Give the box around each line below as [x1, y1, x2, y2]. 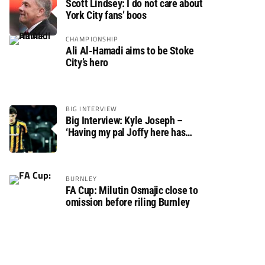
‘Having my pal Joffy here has [66, 126, 186, 138]
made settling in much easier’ [66, 138, 186, 150]
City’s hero [66, 56, 108, 69]
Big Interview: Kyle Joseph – [66, 114, 183, 127]
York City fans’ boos [66, 9, 147, 21]
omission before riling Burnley [66, 196, 190, 208]
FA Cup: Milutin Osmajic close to [66, 184, 198, 196]
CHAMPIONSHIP [66, 34, 119, 44]
